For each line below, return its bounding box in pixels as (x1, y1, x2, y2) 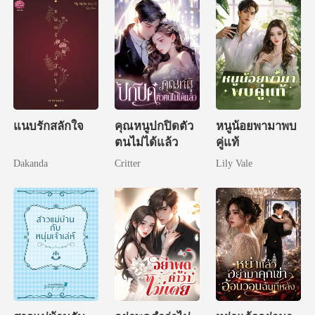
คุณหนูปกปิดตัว (115, 119, 194, 133)
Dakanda (13, 157, 49, 169)
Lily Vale (215, 157, 252, 169)
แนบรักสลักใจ (13, 119, 84, 133)
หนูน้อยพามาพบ (215, 119, 297, 133)
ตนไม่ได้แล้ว (115, 135, 179, 149)
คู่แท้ (215, 135, 239, 149)
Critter (115, 157, 141, 169)
